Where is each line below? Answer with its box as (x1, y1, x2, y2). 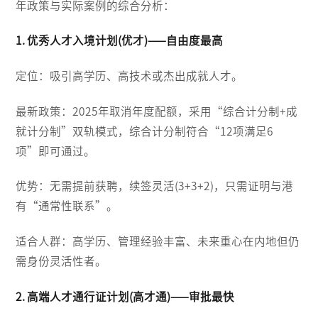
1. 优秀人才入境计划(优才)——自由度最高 (16, 35, 224, 47)
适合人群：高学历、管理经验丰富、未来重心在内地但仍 (16, 236, 300, 248)
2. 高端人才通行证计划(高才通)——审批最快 (16, 290, 235, 302)
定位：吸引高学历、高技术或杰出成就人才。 (16, 70, 243, 82)
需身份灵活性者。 (16, 256, 107, 268)
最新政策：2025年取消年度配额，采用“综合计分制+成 (16, 105, 298, 117)
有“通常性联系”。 (16, 200, 119, 212)
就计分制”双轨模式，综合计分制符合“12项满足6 (16, 125, 274, 137)
